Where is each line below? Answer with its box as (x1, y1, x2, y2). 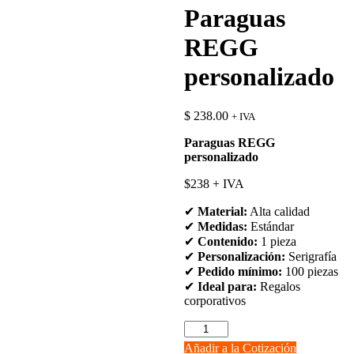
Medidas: (197, 219, 247, 233)
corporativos (183, 293, 246, 307)
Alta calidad (247, 204, 310, 218)
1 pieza (257, 234, 296, 248)
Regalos (256, 279, 300, 293)
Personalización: (197, 249, 285, 263)
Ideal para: (197, 279, 257, 293)
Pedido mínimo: (197, 264, 282, 278)
